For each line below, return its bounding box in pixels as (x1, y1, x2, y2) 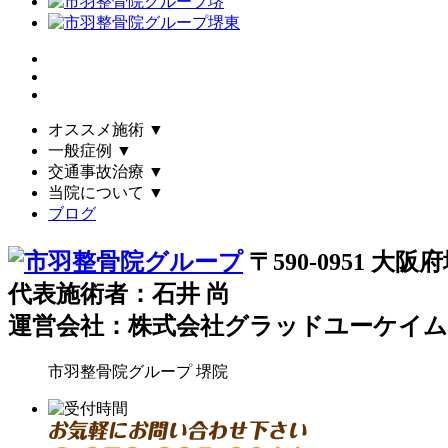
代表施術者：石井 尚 (8, 281, 230, 308)
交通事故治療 (48, 163, 144, 180)
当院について (48, 184, 144, 201)
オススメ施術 (48, 121, 144, 138)
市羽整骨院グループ (48, 363, 196, 381)
